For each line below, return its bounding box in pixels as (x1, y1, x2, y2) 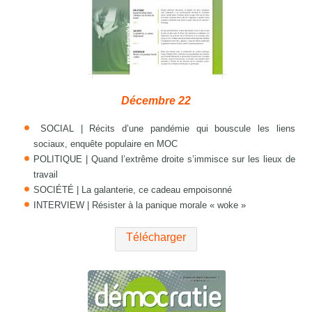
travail (33, 169, 58, 180)
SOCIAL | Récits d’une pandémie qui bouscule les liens (33, 123, 295, 134)
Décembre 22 (121, 95, 191, 107)
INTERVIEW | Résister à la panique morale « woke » (33, 200, 247, 211)
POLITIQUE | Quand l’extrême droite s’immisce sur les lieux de (33, 154, 295, 165)
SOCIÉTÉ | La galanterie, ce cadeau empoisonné (33, 185, 233, 196)
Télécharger (126, 231, 186, 244)
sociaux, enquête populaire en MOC (33, 139, 178, 150)
